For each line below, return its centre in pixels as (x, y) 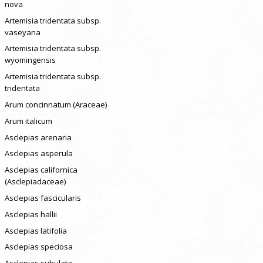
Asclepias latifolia (36, 230)
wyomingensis (30, 60)
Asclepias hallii (31, 214)
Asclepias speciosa (38, 247)
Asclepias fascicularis (43, 198)
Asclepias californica (41, 170)
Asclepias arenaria (38, 137)
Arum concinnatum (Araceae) (55, 104)
